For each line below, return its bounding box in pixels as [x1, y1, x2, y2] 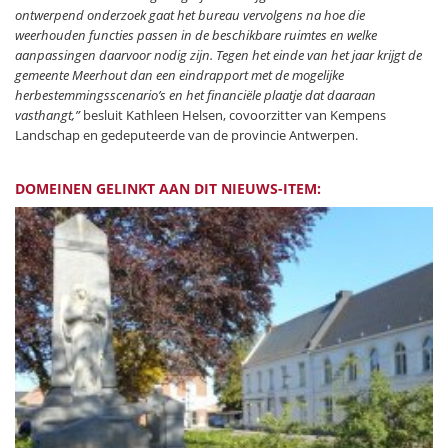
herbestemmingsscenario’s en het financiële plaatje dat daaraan [15, 85, 376, 104]
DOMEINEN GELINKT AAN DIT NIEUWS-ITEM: [15, 178, 321, 198]
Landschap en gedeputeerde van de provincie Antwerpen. [15, 125, 358, 144]
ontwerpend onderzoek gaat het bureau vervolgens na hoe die [15, 5, 365, 24]
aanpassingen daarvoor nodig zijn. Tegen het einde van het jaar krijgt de [15, 45, 422, 64]
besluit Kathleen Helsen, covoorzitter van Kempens [80, 105, 386, 124]
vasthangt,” [15, 105, 80, 124]
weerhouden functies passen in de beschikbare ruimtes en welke [15, 25, 377, 44]
